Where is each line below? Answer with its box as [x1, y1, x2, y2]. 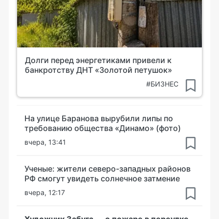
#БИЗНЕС [146, 80, 178, 88]
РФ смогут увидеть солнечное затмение [24, 174, 180, 183]
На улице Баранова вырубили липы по [24, 113, 173, 123]
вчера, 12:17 [24, 188, 65, 197]
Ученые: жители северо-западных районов [24, 164, 191, 174]
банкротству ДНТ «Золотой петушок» [25, 65, 172, 75]
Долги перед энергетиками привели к [25, 55, 172, 65]
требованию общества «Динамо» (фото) [24, 123, 181, 133]
